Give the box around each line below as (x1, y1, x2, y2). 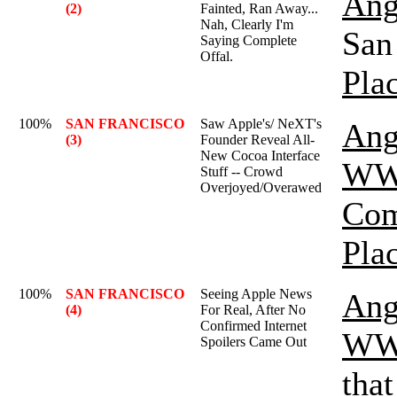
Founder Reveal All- (200, 132, 315, 147)
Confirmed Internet (200, 318, 307, 333)
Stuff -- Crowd (200, 164, 283, 179)
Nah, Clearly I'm (200, 17, 293, 32)
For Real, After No (200, 302, 306, 317)
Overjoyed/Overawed (200, 180, 322, 195)
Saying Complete (200, 33, 297, 48)
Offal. (200, 49, 233, 64)
